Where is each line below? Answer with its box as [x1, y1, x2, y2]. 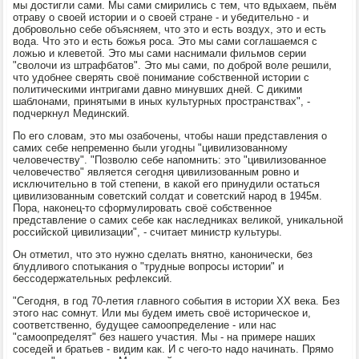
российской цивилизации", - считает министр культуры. [13, 225, 283, 238]
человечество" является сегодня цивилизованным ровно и [13, 165, 300, 178]
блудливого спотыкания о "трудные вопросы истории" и [13, 260, 284, 272]
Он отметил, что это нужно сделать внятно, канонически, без [13, 248, 313, 260]
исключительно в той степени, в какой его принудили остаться [13, 177, 321, 190]
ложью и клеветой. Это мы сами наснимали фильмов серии [13, 46, 307, 59]
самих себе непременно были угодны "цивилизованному [13, 141, 288, 154]
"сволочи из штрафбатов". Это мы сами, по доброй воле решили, [13, 58, 333, 71]
